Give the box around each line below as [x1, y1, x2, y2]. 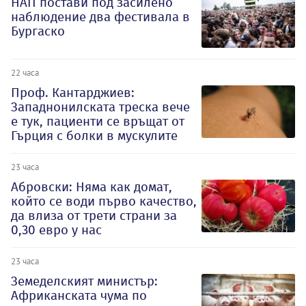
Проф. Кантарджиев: [11, 84, 135, 100]
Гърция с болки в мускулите [11, 127, 178, 143]
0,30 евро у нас [11, 221, 102, 238]
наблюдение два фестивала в [11, 8, 190, 25]
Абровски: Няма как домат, [11, 178, 172, 195]
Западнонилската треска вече [11, 98, 190, 115]
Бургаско [11, 23, 65, 39]
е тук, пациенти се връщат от [11, 113, 184, 129]
